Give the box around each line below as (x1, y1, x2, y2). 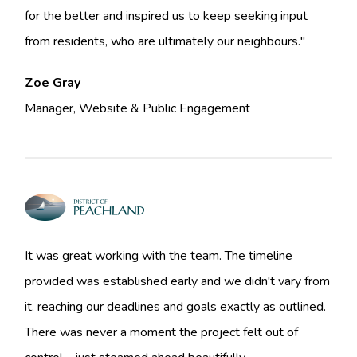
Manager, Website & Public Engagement (25, 100, 251, 118)
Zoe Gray (25, 74, 81, 92)
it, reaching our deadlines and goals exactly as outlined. (25, 298, 327, 316)
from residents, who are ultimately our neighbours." (25, 33, 306, 51)
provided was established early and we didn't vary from (25, 273, 331, 291)
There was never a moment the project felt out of (25, 324, 299, 342)
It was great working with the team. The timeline (25, 247, 293, 265)
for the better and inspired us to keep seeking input (25, 7, 308, 25)
